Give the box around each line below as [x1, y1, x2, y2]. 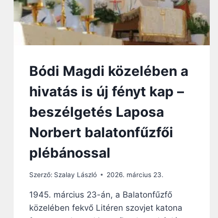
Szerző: [29, 170, 53, 179]
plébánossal [29, 145, 110, 162]
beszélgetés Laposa [29, 104, 164, 121]
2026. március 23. [107, 170, 164, 179]
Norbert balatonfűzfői [29, 124, 173, 141]
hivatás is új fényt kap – [29, 83, 184, 100]
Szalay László [54, 170, 97, 179]
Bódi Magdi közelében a [29, 63, 188, 80]
